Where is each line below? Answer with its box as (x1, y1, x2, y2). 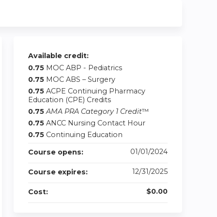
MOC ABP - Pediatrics (46, 63, 122, 72)
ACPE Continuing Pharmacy (46, 87, 145, 95)
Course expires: (28, 168, 90, 176)
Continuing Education (46, 130, 123, 139)
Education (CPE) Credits (28, 95, 111, 104)
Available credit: (28, 51, 91, 60)
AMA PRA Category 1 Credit (46, 107, 142, 116)
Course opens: (28, 148, 85, 156)
